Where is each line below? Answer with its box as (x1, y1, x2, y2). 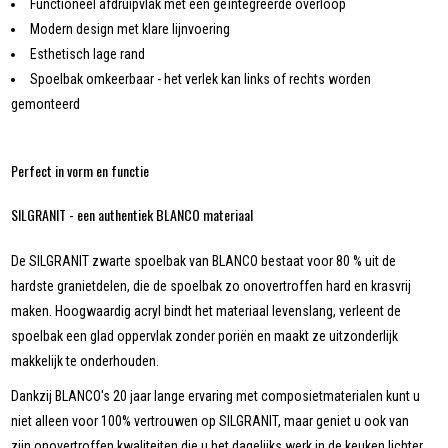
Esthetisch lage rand (30, 46, 146, 63)
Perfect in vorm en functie (11, 160, 150, 182)
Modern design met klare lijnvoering (30, 21, 231, 38)
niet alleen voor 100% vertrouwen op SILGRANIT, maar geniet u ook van (11, 413, 410, 430)
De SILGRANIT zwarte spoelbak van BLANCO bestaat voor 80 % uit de (11, 253, 397, 270)
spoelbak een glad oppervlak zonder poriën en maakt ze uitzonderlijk (11, 328, 399, 345)
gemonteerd (11, 96, 81, 113)
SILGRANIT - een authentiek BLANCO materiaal (11, 204, 254, 226)
